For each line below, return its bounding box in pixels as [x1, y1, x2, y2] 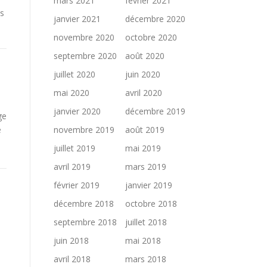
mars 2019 [125, 161, 166, 172]
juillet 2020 [54, 69, 95, 80]
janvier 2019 [125, 179, 172, 191]
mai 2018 [125, 235, 161, 246]
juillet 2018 [125, 216, 167, 228]
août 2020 [125, 50, 164, 61]
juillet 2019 [54, 142, 95, 154]
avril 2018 [54, 253, 91, 265]
